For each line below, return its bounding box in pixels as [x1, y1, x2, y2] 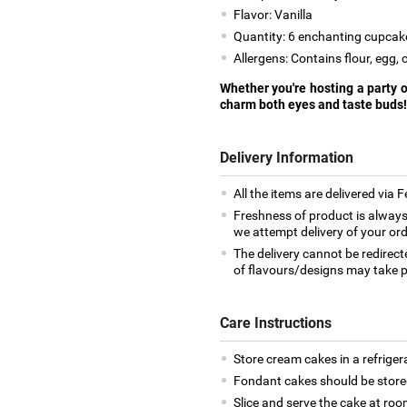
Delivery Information [219, 148, 353, 166]
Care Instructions [219, 313, 332, 332]
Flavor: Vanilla [233, 6, 313, 22]
